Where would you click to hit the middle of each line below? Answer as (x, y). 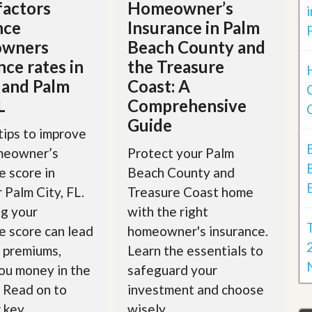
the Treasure (176, 66)
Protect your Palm (181, 153)
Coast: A (159, 86)
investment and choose (196, 289)
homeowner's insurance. (198, 231)
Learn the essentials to (196, 250)
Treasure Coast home (191, 192)
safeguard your (173, 270)
